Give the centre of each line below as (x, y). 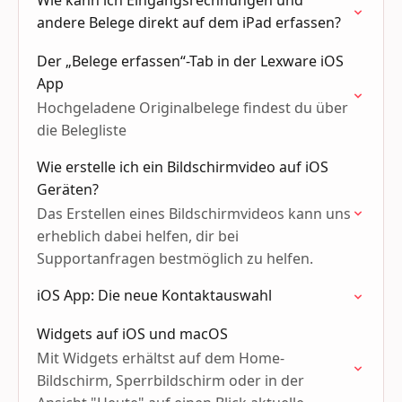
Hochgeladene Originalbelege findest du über (192, 108)
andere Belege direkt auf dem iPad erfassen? (189, 22)
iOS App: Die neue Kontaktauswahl (154, 295)
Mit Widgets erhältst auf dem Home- (161, 358)
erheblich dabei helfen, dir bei (138, 236)
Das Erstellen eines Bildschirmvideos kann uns (194, 214)
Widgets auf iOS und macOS (132, 334)
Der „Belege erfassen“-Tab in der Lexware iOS (190, 61)
